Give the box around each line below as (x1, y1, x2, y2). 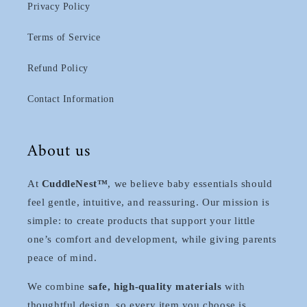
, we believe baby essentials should (108, 177, 273, 189)
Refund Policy (27, 62, 88, 73)
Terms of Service (27, 32, 101, 42)
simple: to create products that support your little (27, 214, 256, 226)
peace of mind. (27, 251, 97, 263)
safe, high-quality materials (88, 280, 222, 292)
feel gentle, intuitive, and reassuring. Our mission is (27, 196, 270, 208)
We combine (27, 280, 88, 292)
